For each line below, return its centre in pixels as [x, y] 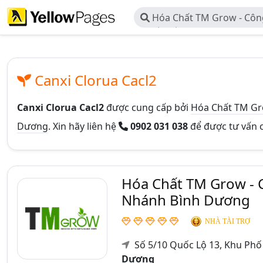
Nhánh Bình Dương [186, 200]
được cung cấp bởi [147, 107]
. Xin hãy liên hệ [83, 126]
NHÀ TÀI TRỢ [227, 221]
